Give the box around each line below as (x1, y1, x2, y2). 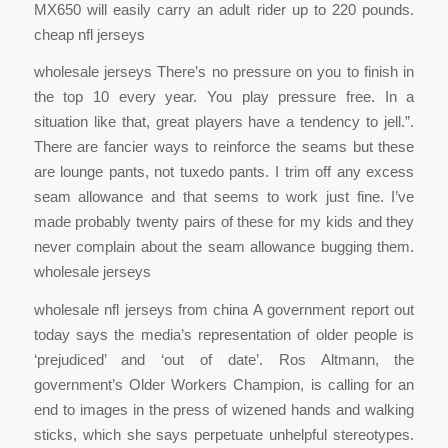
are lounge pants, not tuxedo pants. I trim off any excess (33, 163, 415, 181)
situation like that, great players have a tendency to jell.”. (33, 113, 415, 131)
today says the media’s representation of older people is (33, 325, 415, 343)
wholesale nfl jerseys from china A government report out (33, 300, 415, 318)
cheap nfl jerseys (33, 25, 145, 43)
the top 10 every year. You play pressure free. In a (33, 88, 415, 106)
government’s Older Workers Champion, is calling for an (33, 375, 415, 393)
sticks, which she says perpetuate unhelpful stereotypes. (33, 425, 415, 443)
